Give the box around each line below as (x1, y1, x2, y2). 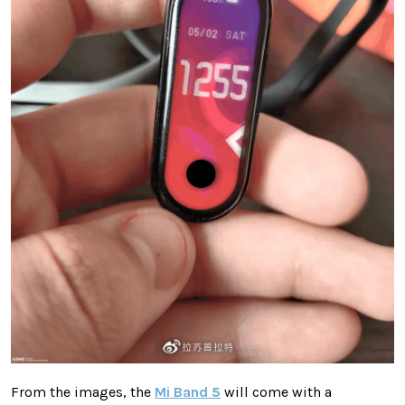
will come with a (221, 382, 332, 400)
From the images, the (11, 382, 155, 400)
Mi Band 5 (155, 382, 221, 400)
